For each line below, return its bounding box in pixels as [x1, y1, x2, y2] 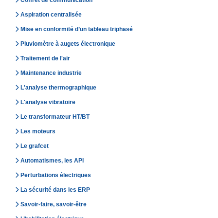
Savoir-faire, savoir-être [20, 200, 87, 208]
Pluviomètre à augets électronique [20, 40, 115, 47]
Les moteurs [20, 127, 55, 135]
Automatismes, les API [20, 157, 84, 164]
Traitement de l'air [20, 54, 70, 62]
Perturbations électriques [20, 171, 91, 179]
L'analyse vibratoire [20, 98, 75, 106]
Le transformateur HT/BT [20, 113, 90, 120]
